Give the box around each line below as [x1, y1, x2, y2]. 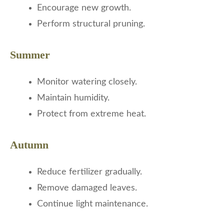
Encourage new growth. [37, 3, 131, 13]
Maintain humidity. [37, 93, 109, 103]
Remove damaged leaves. [37, 183, 137, 193]
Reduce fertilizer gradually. [37, 167, 142, 177]
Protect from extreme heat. [37, 109, 146, 119]
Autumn [10, 138, 48, 151]
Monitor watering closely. [37, 77, 137, 87]
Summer [10, 48, 50, 61]
